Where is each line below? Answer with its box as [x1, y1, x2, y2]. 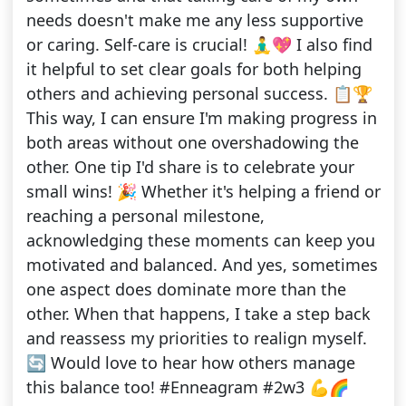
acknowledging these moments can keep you [25, 229, 375, 252]
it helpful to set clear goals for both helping [25, 58, 362, 81]
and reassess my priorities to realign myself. [25, 327, 367, 350]
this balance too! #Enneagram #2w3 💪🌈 [25, 376, 349, 399]
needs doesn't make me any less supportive [25, 9, 363, 32]
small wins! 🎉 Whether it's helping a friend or [25, 180, 381, 203]
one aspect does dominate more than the [25, 278, 346, 301]
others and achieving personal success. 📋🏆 [25, 82, 372, 105]
